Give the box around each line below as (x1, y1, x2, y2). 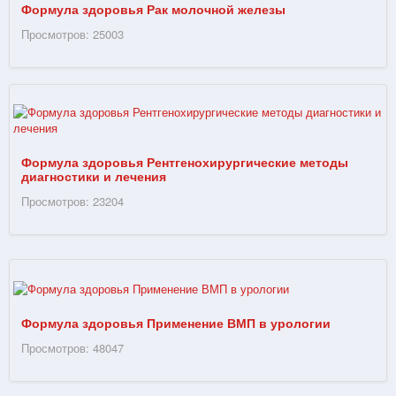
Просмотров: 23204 (21, 192, 124, 209)
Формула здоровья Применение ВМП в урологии (21, 313, 331, 331)
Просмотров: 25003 (21, 25, 124, 42)
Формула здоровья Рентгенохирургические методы (21, 152, 348, 171)
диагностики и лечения (21, 166, 166, 185)
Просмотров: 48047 (21, 339, 124, 356)
